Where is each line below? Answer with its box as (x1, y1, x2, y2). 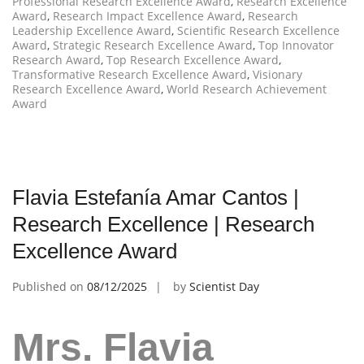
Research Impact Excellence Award (53, 8, 242, 24)
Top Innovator (258, 37, 334, 54)
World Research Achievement (167, 81, 327, 97)
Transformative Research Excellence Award (12, 67, 247, 83)
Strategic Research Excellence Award (53, 37, 253, 54)
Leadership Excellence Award (12, 23, 171, 39)
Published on (12, 279, 87, 295)
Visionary (253, 67, 302, 83)
